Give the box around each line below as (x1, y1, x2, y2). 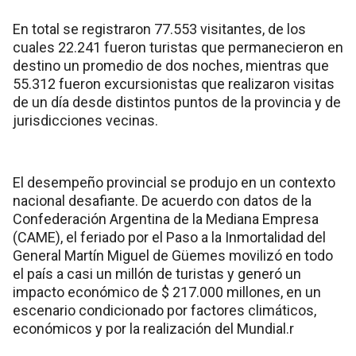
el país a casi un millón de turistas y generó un (13, 265, 301, 283)
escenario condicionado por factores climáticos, (13, 302, 316, 319)
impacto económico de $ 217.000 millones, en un (13, 284, 321, 301)
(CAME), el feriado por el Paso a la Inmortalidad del (13, 229, 326, 246)
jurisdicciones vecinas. (13, 112, 158, 130)
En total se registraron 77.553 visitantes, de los (13, 21, 306, 38)
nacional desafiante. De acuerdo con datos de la (13, 192, 311, 210)
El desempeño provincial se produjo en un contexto (13, 174, 335, 192)
